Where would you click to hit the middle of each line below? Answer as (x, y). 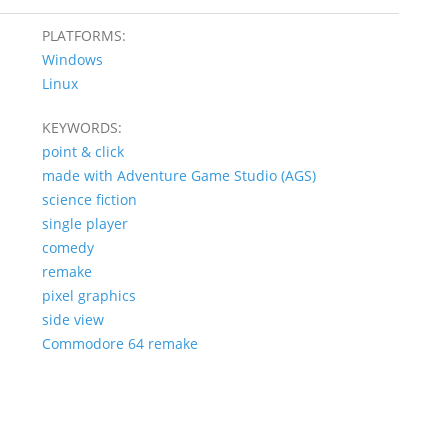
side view (72, 319)
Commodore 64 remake (119, 343)
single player (84, 223)
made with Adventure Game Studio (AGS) (178, 175)
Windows (72, 59)
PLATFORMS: (83, 35)
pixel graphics (88, 295)
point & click (82, 151)
